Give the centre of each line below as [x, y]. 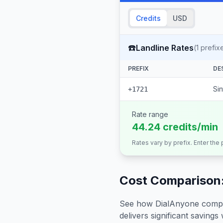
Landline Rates [165, 48]
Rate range [150, 114]
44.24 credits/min [175, 127]
